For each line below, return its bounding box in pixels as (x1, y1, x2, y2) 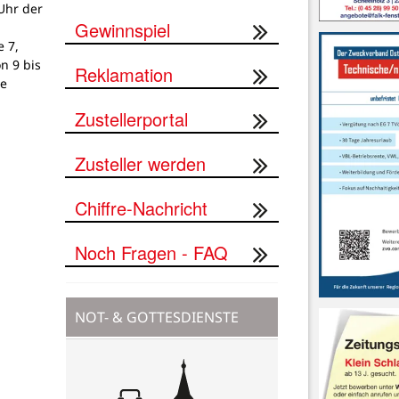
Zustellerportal (75, 105, 188, 132)
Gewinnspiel (75, 16, 170, 43)
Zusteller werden (75, 150, 206, 176)
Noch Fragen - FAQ (75, 239, 228, 265)
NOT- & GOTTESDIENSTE (75, 306, 239, 327)
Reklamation (75, 61, 173, 87)
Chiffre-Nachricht (75, 194, 208, 221)
